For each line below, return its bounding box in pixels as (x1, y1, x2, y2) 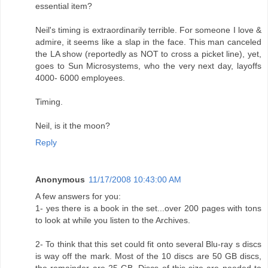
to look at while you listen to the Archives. (35, 215, 190, 226)
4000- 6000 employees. (35, 73, 125, 83)
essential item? (35, 1, 92, 11)
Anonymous (35, 175, 85, 185)
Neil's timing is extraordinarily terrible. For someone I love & (35, 25, 261, 35)
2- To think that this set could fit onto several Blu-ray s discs (35, 239, 261, 249)
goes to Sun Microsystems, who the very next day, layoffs (35, 61, 261, 71)
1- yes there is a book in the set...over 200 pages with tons (35, 203, 261, 214)
